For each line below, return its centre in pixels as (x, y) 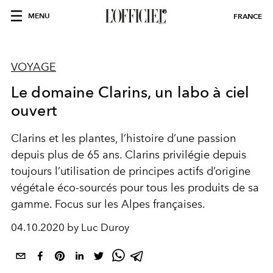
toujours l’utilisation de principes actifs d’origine (131, 171)
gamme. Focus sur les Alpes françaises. (108, 204)
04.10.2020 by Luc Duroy (70, 227)
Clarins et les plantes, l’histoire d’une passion (123, 138)
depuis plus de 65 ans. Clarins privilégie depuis (129, 155)
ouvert (34, 110)
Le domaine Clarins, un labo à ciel (130, 92)
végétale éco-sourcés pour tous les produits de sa (135, 188)
